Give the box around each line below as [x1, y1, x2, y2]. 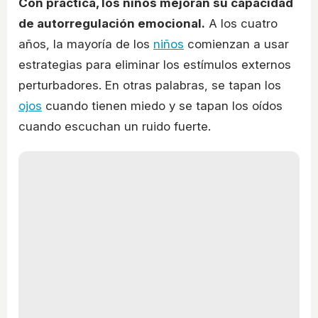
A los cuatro [205, 16, 278, 31]
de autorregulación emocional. [18, 16, 205, 31]
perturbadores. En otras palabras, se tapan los [18, 78, 281, 93]
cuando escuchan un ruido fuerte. [18, 119, 211, 134]
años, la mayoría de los [18, 37, 153, 52]
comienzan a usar [184, 37, 289, 52]
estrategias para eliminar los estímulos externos [18, 57, 291, 72]
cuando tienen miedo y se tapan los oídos [42, 99, 283, 114]
